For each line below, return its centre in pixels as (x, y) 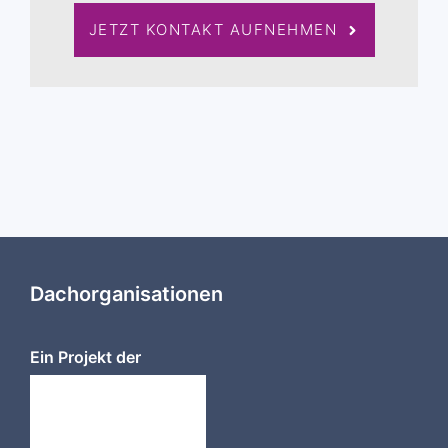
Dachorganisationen (126, 294)
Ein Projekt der (85, 357)
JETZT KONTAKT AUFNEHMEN (212, 29)
